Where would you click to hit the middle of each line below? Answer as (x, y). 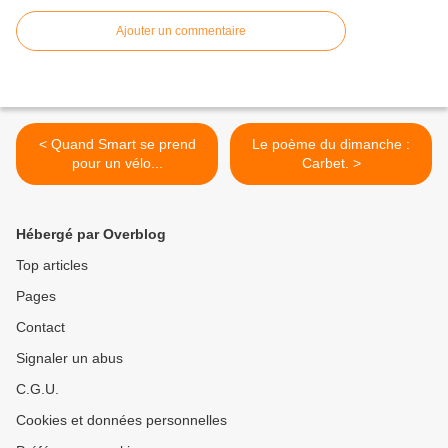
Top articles (52, 265)
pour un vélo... (117, 163)
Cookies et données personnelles (121, 420)
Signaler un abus (69, 358)
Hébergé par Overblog (91, 234)
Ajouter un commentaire (181, 31)
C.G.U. (37, 389)
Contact (40, 327)
